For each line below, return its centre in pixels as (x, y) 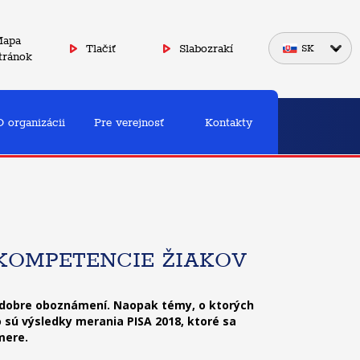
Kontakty (228, 122)
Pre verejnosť (129, 122)
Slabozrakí (206, 48)
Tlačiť (101, 48)
